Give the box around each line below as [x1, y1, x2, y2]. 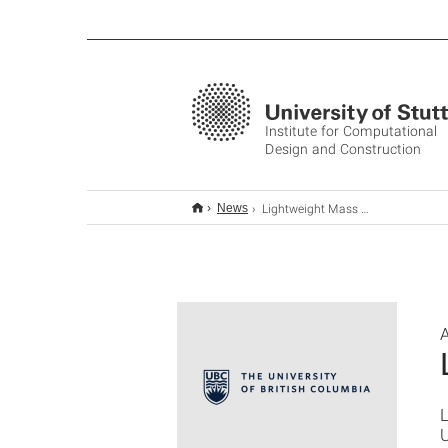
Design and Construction [265, 139, 421, 158]
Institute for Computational [265, 121, 437, 140]
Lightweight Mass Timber [262, 200, 361, 216]
